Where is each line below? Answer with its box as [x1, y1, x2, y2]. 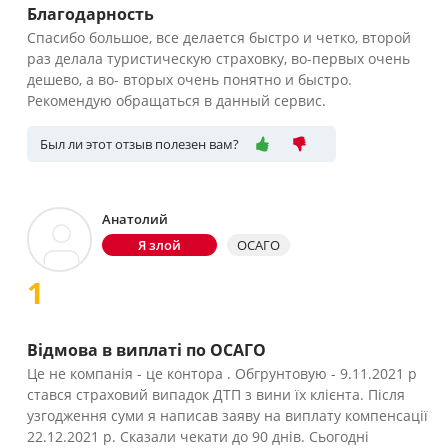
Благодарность [27, 2, 154, 25]
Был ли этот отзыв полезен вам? [40, 134, 239, 153]
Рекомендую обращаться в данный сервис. [27, 90, 326, 110]
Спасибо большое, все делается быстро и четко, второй [27, 27, 411, 47]
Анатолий [102, 209, 168, 228]
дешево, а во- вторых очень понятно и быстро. [27, 69, 352, 89]
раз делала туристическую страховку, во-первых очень [27, 48, 410, 68]
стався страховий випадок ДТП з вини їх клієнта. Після [27, 384, 405, 404]
